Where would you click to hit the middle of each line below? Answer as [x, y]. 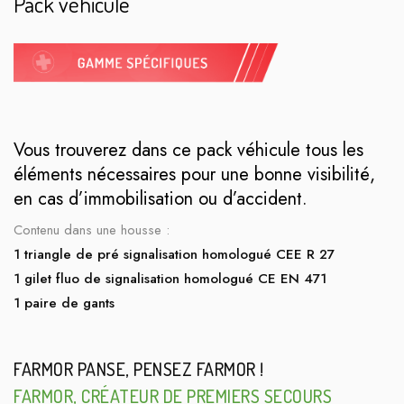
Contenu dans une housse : [92, 230]
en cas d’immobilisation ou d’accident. [161, 198]
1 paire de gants [64, 303]
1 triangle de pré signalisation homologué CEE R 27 [174, 254]
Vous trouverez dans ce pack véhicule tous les [188, 150]
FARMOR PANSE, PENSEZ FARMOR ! [139, 368]
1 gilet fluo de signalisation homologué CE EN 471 [170, 278]
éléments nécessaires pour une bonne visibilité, [194, 174]
